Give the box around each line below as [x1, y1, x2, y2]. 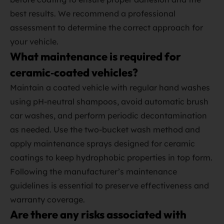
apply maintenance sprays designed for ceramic [10, 138, 195, 148]
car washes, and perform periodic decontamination [10, 110, 207, 120]
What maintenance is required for [10, 49, 181, 63]
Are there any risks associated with [10, 207, 186, 221]
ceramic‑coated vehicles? [10, 65, 138, 79]
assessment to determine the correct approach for [10, 22, 203, 32]
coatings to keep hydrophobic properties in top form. [10, 152, 212, 162]
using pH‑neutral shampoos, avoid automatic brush [10, 96, 208, 106]
